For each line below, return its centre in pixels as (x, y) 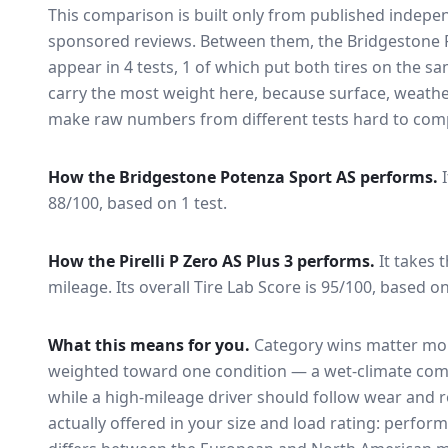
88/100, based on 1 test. (137, 203)
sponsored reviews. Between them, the (195, 41)
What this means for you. (149, 345)
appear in (84, 67)
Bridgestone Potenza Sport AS (237, 177)
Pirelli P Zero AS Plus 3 (206, 261)
